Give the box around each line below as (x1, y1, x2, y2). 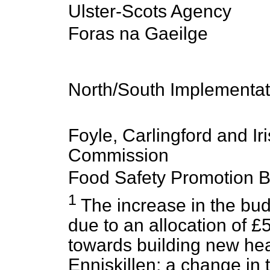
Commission (68, 145, 169, 165)
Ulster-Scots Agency (68, 1, 231, 21)
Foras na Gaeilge (68, 24, 208, 43)
